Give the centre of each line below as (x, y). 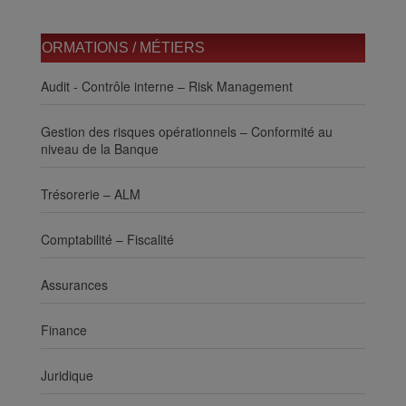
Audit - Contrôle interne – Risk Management (167, 86)
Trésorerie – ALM (91, 193)
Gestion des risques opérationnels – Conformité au (187, 131)
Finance (64, 329)
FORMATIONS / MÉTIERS (119, 47)
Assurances (74, 284)
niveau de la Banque (100, 148)
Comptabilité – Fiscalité (107, 239)
